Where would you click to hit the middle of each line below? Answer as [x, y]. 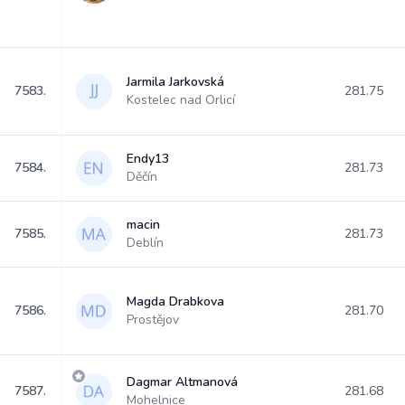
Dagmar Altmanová [182, 382]
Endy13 [148, 159]
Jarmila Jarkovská [175, 82]
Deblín [145, 243]
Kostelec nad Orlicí [181, 100]
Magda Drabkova [175, 301]
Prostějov [153, 320]
